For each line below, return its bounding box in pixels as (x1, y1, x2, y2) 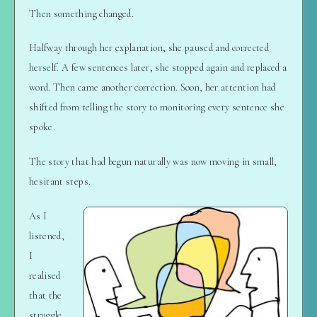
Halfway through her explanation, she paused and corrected (29, 42, 269, 54)
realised (29, 269, 61, 282)
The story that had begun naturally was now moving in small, (29, 156, 277, 168)
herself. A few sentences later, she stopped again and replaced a (29, 62, 287, 74)
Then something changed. (29, 7, 134, 20)
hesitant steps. (29, 175, 91, 188)
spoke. (29, 121, 56, 134)
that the (29, 289, 62, 301)
